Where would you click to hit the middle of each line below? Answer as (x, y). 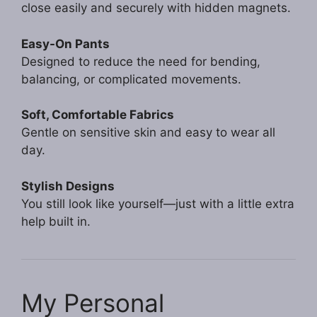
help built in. (56, 221)
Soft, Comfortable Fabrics (98, 115)
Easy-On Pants (65, 44)
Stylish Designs (68, 186)
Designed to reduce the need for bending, (141, 61)
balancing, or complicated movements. (131, 79)
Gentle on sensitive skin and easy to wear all (148, 133)
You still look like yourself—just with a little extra (158, 203)
